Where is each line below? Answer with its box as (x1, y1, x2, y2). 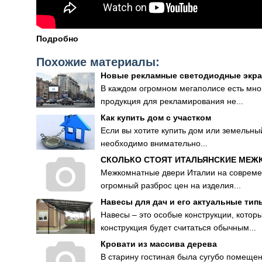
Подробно (36, 34, 78, 43)
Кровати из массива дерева (101, 239, 217, 249)
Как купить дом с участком (101, 113, 211, 122)
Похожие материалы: (36, 56, 160, 68)
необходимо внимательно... (101, 139, 208, 148)
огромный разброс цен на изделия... (101, 181, 241, 190)
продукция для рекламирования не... (101, 96, 243, 106)
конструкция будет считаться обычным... (101, 223, 256, 232)
